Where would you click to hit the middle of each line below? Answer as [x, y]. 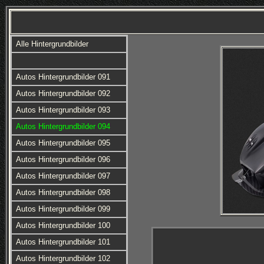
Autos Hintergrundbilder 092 [63, 93]
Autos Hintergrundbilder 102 [63, 258]
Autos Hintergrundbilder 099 [63, 209]
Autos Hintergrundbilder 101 [63, 242]
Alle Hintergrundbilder [52, 44]
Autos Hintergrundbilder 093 [63, 110]
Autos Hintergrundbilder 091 [63, 77]
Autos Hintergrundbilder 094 [63, 126]
